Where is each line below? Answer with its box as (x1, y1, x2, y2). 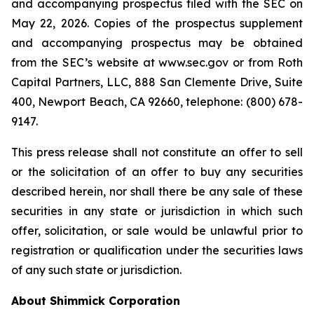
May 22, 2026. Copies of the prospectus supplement (11, 16, 303, 30)
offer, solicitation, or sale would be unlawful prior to (11, 224, 303, 238)
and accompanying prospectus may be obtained (11, 36, 303, 50)
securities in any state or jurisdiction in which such (11, 204, 303, 218)
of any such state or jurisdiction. (11, 263, 182, 277)
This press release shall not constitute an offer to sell (11, 145, 303, 159)
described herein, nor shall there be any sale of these (11, 184, 303, 198)
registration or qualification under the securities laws (11, 243, 303, 257)
